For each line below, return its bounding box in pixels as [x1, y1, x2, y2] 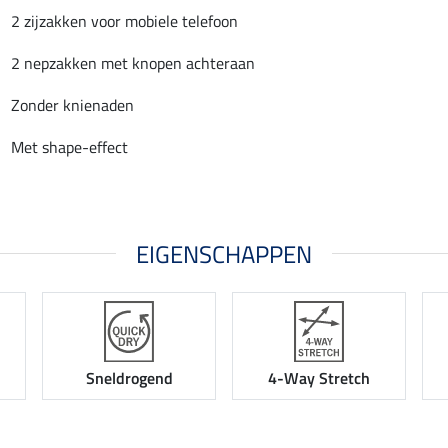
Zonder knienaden [11, 92, 134, 117]
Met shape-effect [11, 134, 128, 159]
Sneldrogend [85, 366, 173, 391]
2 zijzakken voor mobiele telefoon [11, 8, 238, 33]
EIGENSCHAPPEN [136, 235, 312, 272]
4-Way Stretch [268, 366, 370, 391]
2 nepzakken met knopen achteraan [11, 50, 255, 75]
